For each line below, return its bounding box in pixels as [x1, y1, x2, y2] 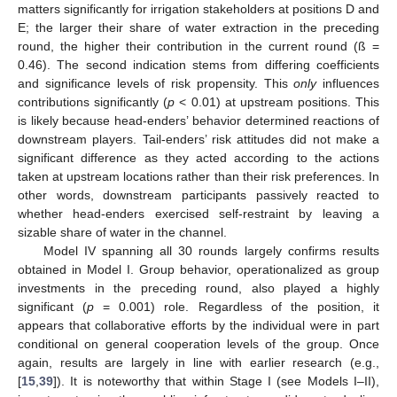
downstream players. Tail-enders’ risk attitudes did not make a [18, 132, 379, 146]
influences [316, 76, 379, 90]
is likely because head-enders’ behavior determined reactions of [18, 113, 379, 128]
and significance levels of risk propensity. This [18, 76, 294, 90]
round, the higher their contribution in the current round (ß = [18, 39, 379, 53]
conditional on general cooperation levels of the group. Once [18, 337, 379, 351]
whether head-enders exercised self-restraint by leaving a [18, 206, 379, 221]
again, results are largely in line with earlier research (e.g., [18, 355, 379, 370]
